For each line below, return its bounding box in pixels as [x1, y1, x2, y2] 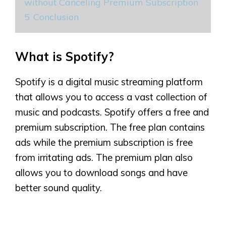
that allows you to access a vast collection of [15, 91, 207, 103]
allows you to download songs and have [15, 166, 188, 179]
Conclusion [33, 11, 79, 23]
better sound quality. [15, 182, 102, 194]
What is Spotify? [15, 49, 114, 64]
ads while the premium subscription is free [15, 136, 193, 148]
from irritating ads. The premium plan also [15, 151, 193, 163]
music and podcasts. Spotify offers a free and [15, 106, 209, 118]
